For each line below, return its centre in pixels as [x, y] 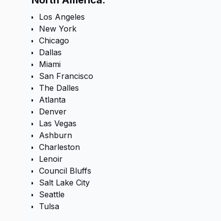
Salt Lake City [64, 183]
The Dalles [59, 88]
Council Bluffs [65, 171]
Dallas [50, 52]
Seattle [52, 194]
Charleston [59, 147]
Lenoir [51, 159]
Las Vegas [58, 123]
